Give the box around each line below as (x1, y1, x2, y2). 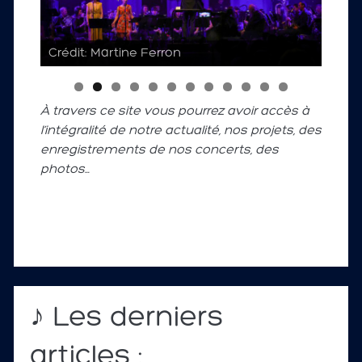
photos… (40, 163, 90, 177)
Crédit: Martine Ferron (48, 47, 181, 61)
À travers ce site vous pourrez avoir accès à (40, 105, 309, 119)
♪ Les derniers (30, 304, 224, 334)
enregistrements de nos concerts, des (40, 144, 279, 158)
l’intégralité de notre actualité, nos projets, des (40, 124, 322, 138)
